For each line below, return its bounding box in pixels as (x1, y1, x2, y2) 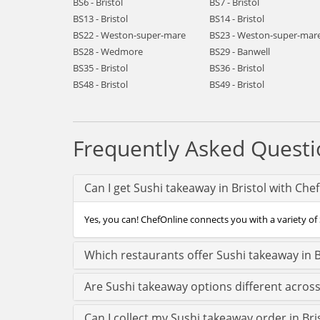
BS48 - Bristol (73, 78, 128, 91)
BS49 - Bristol (209, 78, 264, 91)
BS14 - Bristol (209, 12, 264, 25)
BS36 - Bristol (209, 61, 264, 74)
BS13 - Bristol (73, 12, 128, 25)
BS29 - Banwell (209, 45, 270, 58)
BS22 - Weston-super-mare (73, 29, 186, 41)
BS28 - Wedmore (73, 45, 143, 58)
